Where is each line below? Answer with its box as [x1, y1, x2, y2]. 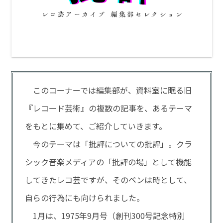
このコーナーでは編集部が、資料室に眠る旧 [25, 84, 192, 96]
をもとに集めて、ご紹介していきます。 [25, 119, 167, 132]
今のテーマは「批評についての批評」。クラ [25, 137, 193, 150]
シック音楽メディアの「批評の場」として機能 [25, 155, 192, 168]
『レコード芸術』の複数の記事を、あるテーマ [25, 102, 193, 114]
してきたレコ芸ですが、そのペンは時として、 [25, 173, 192, 186]
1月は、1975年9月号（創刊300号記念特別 [25, 209, 185, 222]
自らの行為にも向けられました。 [25, 191, 145, 204]
